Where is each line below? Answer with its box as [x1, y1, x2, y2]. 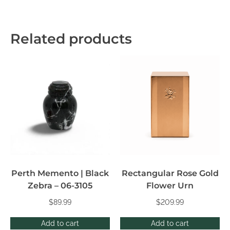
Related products [10, 30, 132, 48]
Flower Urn [146, 181, 194, 191]
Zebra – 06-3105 [28, 181, 92, 191]
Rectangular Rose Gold [121, 168, 219, 179]
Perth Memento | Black [11, 168, 109, 179]
